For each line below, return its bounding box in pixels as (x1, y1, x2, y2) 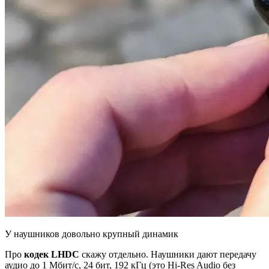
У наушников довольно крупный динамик (5, 229, 178, 240)
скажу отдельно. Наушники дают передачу (79, 249, 256, 260)
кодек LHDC (24, 249, 79, 260)
